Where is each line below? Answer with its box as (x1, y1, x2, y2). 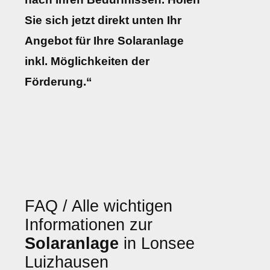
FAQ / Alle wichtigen (25, 196, 172, 215)
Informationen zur (25, 215, 152, 234)
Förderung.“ (25, 75, 92, 89)
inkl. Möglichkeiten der (25, 55, 149, 68)
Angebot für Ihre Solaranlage (25, 34, 184, 48)
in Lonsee (119, 234, 195, 253)
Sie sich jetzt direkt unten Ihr (25, 14, 181, 27)
